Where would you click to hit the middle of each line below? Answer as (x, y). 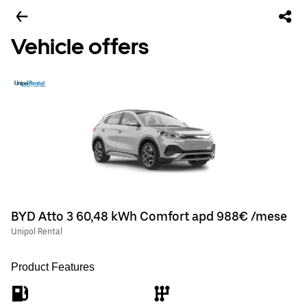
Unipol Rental (37, 232)
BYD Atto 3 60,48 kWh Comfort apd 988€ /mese (149, 216)
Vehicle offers (80, 47)
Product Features (53, 267)
